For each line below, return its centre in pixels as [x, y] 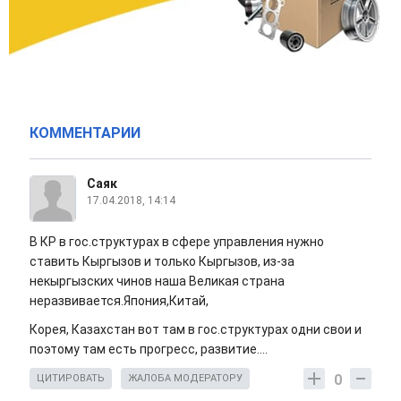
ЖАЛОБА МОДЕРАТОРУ [185, 379]
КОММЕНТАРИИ [85, 133]
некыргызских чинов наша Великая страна [157, 282]
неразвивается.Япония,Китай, [119, 301]
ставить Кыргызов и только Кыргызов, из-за [162, 262]
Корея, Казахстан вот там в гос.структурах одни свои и [196, 330]
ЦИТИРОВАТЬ [71, 379]
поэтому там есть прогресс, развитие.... [149, 350]
